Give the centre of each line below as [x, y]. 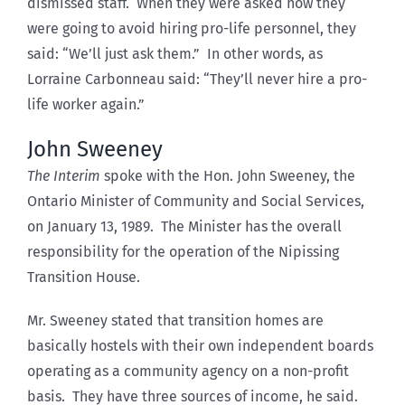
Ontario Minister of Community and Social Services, [196, 201]
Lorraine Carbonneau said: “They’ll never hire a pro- [197, 79]
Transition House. [84, 277]
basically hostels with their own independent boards [200, 345]
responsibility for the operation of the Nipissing [183, 251]
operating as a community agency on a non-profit [188, 371]
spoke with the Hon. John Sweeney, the [230, 175]
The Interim [64, 175]
